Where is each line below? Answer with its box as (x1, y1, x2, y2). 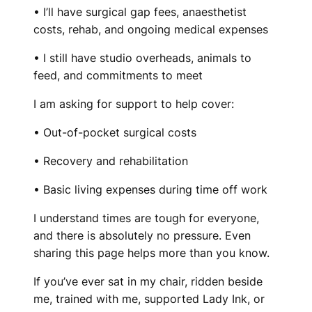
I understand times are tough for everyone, (33, 211, 259, 225)
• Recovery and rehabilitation (33, 154, 188, 168)
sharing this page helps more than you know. (33, 246, 270, 260)
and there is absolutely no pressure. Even (33, 228, 251, 242)
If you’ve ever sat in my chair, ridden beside (33, 274, 263, 288)
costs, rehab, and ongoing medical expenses (33, 22, 268, 36)
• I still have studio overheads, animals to (33, 51, 251, 65)
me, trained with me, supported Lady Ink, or (33, 292, 265, 306)
